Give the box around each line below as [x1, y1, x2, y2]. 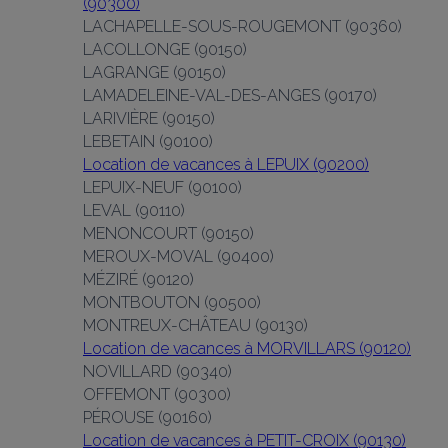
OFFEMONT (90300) [83, 385, 231, 404]
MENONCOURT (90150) [83, 224, 254, 243]
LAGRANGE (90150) [83, 63, 226, 82]
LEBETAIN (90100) [83, 132, 213, 151]
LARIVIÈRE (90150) [83, 109, 215, 128]
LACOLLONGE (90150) [83, 40, 247, 59]
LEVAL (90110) [83, 201, 185, 220]
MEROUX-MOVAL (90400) [83, 247, 274, 266]
